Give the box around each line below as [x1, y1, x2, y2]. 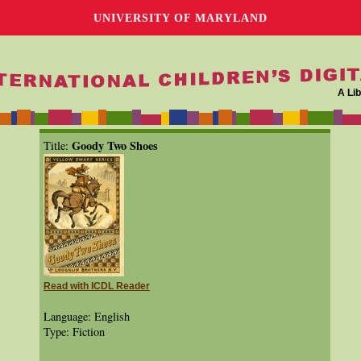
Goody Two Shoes [72, 137, 158, 154]
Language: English [44, 309, 130, 324]
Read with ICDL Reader [44, 281, 150, 291]
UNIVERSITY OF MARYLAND [93, 11, 268, 24]
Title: [44, 138, 72, 153]
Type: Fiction [44, 324, 105, 339]
